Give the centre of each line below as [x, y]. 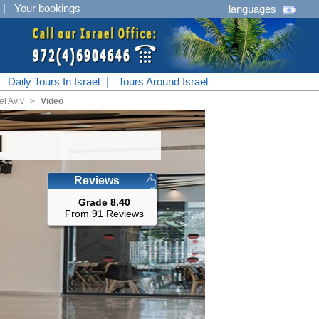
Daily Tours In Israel [53, 82]
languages [252, 9]
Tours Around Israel [163, 82]
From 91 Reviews [104, 214]
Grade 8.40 [104, 202]
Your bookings [47, 8]
